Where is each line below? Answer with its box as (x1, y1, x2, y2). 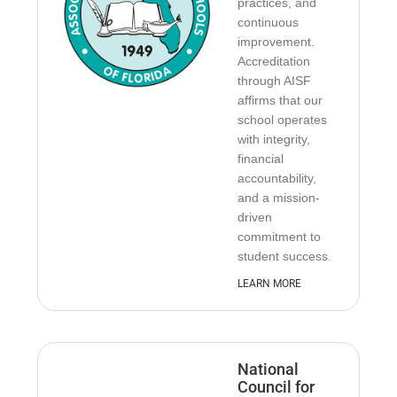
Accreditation (237, 54, 311, 68)
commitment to (237, 230, 322, 244)
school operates (237, 113, 328, 127)
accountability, (237, 171, 317, 185)
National (237, 360, 300, 378)
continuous (237, 15, 300, 29)
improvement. (237, 35, 315, 49)
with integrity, (237, 132, 311, 146)
